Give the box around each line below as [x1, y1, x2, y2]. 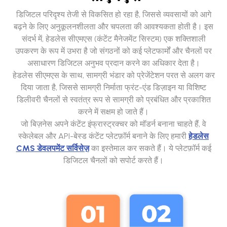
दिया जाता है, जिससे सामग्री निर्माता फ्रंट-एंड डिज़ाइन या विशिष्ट [21, 83, 206, 93]
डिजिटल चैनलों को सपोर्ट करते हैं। [63, 156, 164, 166]
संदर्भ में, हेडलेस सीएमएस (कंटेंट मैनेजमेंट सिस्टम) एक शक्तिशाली [21, 34, 206, 44]
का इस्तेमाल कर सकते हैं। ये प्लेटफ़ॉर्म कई [89, 143, 211, 154]
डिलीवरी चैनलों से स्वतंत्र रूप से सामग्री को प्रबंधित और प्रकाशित [16, 95, 211, 105]
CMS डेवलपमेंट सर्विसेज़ [16, 143, 89, 154]
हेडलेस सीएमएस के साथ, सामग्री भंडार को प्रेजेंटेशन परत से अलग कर [12, 70, 215, 81]
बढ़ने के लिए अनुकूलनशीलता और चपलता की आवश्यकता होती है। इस [14, 22, 213, 32]
